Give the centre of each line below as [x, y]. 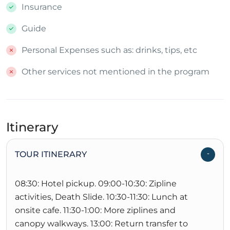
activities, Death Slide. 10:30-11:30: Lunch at [101, 197]
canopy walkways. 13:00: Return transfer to [101, 224]
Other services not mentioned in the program [116, 72]
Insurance [42, 7]
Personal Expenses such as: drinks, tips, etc [109, 50]
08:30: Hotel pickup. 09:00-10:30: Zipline [96, 184]
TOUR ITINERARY [51, 155]
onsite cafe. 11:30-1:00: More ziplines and [95, 210]
